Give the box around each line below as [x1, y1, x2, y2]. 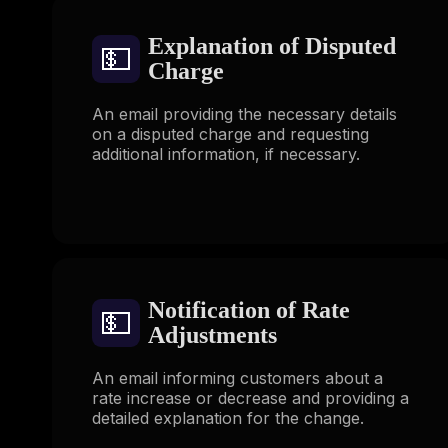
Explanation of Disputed [148, 33, 396, 60]
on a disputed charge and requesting [92, 124, 369, 145]
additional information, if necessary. [92, 144, 360, 165]
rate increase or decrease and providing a [92, 387, 409, 408]
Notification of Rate [148, 296, 350, 323]
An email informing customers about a [92, 367, 383, 388]
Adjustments [148, 321, 277, 348]
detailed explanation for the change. [92, 407, 364, 428]
